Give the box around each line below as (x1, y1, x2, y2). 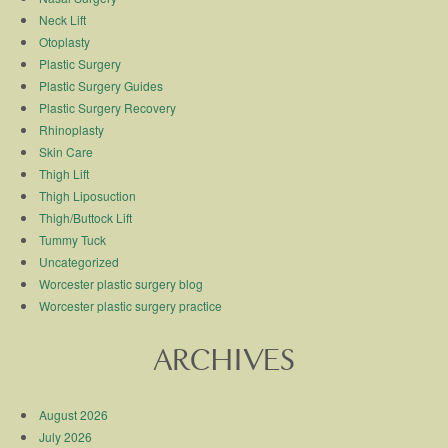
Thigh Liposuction (39, 186, 137, 204)
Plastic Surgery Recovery (39, 98, 177, 116)
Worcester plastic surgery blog (39, 274, 204, 292)
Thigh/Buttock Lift (39, 208, 133, 226)
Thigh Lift (39, 164, 90, 182)
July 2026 (39, 427, 93, 445)
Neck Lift (39, 10, 87, 28)
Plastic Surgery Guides (39, 76, 164, 94)
